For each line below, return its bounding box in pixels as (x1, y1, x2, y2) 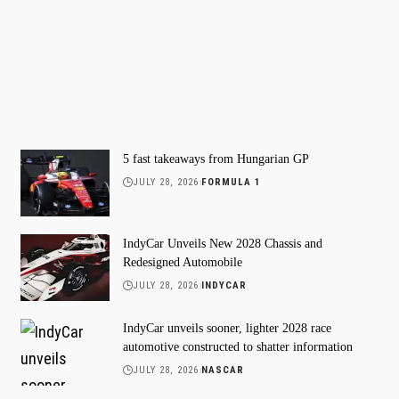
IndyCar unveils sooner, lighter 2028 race (122, 321, 331, 335)
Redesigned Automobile (122, 255, 242, 269)
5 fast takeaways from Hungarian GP (122, 151, 309, 166)
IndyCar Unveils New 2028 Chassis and (122, 236, 322, 250)
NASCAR (201, 363, 245, 376)
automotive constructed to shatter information (122, 339, 353, 354)
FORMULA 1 (201, 175, 262, 188)
